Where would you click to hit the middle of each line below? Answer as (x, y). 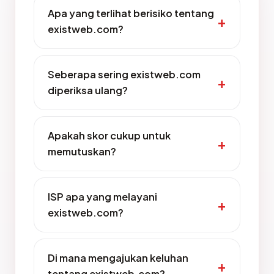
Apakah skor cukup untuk (109, 135)
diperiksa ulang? (88, 90)
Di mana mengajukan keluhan (118, 258)
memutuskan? (82, 151)
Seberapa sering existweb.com (124, 74)
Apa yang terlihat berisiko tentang (131, 13)
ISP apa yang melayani (102, 197)
